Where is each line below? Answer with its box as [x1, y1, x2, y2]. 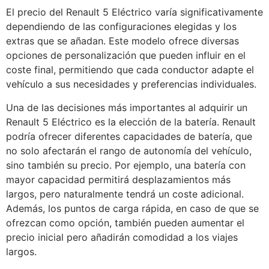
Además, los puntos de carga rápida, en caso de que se [6, 202, 259, 214]
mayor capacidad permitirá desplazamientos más [6, 173, 231, 186]
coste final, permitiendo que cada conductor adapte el [6, 64, 254, 76]
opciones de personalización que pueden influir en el [6, 49, 246, 62]
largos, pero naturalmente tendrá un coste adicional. [6, 187, 244, 200]
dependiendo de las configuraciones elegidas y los [6, 20, 237, 33]
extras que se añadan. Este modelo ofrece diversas [6, 35, 239, 47]
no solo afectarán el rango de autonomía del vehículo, [6, 144, 252, 157]
